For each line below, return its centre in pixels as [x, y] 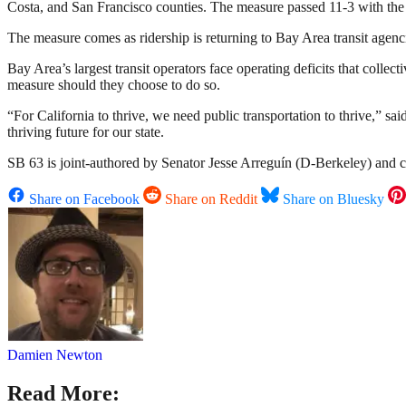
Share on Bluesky [333, 199]
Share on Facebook [84, 199]
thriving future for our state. [86, 132]
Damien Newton [55, 355]
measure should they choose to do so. [114, 85]
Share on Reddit [211, 199]
